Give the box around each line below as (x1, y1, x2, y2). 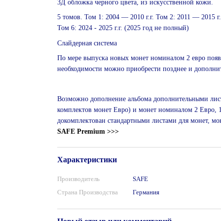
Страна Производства (57, 188, 118, 196)
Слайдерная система (57, 39, 117, 47)
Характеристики (57, 155, 117, 164)
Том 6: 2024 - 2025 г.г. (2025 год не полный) (57, 24, 189, 32)
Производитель (57, 175, 100, 183)
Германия (132, 188, 159, 196)
